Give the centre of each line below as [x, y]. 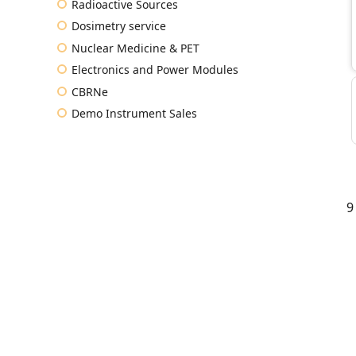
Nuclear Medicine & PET [135, 48]
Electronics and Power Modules [155, 70]
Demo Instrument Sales [134, 113]
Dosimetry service [119, 26]
